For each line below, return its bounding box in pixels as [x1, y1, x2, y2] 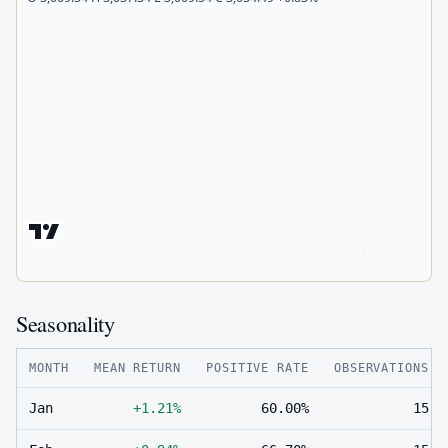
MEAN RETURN [93, 359, 181, 375]
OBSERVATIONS [333, 359, 429, 375]
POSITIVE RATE [205, 359, 309, 375]
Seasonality [16, 307, 115, 338]
